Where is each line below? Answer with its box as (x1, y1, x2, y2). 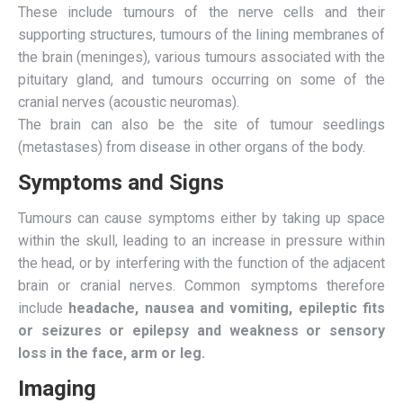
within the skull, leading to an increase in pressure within (18, 232, 385, 249)
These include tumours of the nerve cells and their (18, 4, 385, 21)
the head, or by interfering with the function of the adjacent (18, 255, 385, 272)
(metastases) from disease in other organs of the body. (18, 139, 365, 156)
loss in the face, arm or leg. (18, 345, 205, 362)
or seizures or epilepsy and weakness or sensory (18, 322, 385, 339)
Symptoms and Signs (18, 170, 224, 195)
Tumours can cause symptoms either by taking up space (18, 210, 385, 227)
